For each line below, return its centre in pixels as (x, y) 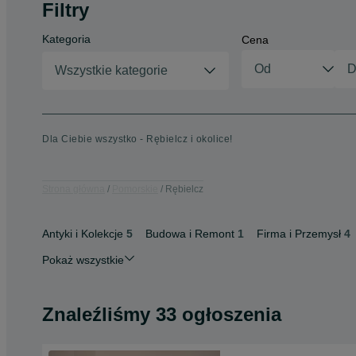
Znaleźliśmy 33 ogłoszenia (162, 314)
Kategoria (66, 39)
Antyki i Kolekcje (83, 234)
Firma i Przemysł (299, 234)
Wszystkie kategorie (111, 70)
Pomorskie (135, 189)
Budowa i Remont (190, 234)
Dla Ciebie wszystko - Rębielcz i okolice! (137, 139)
